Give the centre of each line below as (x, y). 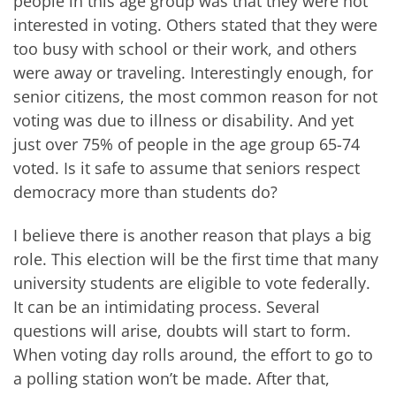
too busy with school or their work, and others (185, 48)
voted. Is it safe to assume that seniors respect (187, 168)
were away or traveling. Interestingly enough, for (193, 72)
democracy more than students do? (145, 191)
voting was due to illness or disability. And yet (183, 120)
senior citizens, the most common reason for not (195, 96)
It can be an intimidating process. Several (167, 307)
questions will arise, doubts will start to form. (182, 331)
